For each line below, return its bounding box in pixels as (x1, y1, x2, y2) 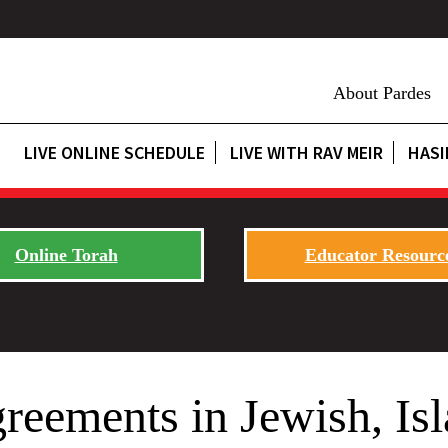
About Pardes (333, 83, 431, 103)
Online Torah (14, 245, 118, 265)
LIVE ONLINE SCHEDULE (24, 141, 205, 164)
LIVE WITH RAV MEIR (230, 141, 383, 164)
